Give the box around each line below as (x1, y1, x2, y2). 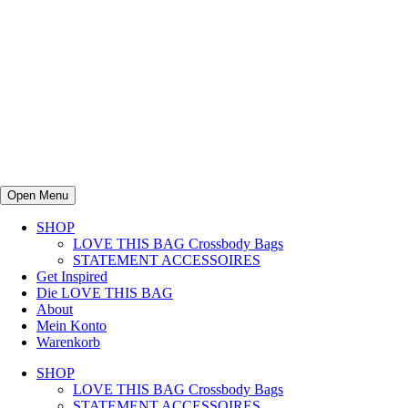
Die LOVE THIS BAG (36, 285, 173, 301)
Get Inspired (36, 269, 107, 284)
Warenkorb (36, 334, 100, 350)
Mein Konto (36, 318, 107, 333)
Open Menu (7, 189, 68, 202)
